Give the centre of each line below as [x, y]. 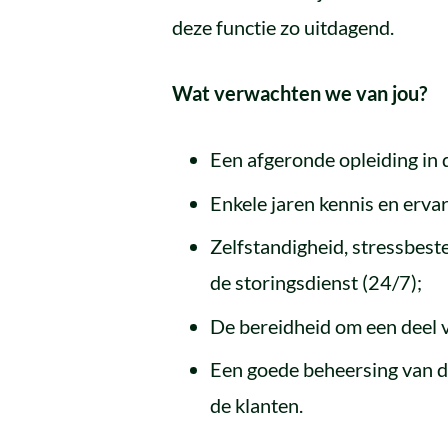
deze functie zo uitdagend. [283, 27]
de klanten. [256, 405]
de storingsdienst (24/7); [315, 282]
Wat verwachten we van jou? [299, 93]
